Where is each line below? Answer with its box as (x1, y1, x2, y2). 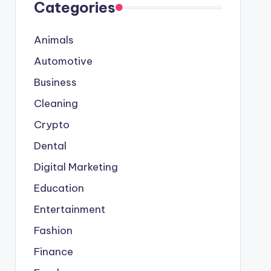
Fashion (33, 224, 73, 237)
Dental (33, 139, 67, 152)
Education (33, 181, 84, 195)
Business (33, 76, 77, 89)
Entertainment (33, 203, 105, 216)
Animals (33, 33, 74, 47)
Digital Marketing (33, 160, 118, 174)
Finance (33, 245, 73, 258)
